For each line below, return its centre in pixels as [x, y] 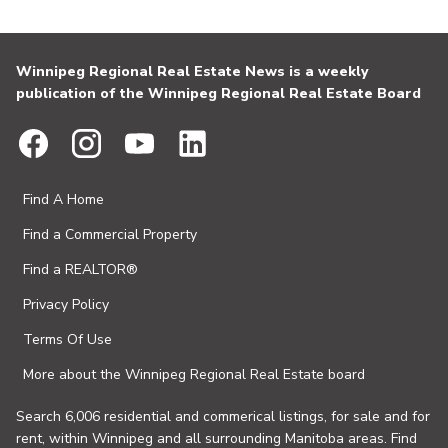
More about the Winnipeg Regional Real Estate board [194, 375]
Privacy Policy [66, 305]
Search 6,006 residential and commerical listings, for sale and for [223, 417]
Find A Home [63, 200]
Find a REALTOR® [80, 270]
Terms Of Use [67, 340]
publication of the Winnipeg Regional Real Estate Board [218, 94]
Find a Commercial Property [110, 235]
